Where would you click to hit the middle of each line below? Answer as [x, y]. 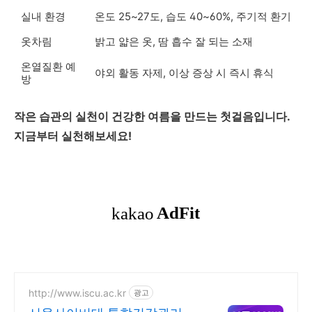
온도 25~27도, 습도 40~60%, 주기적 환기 [193, 17]
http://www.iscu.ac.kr [77, 292]
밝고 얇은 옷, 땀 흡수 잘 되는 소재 [174, 42]
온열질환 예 [48, 67]
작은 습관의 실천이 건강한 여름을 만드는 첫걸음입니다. [152, 117]
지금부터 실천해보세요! [73, 136]
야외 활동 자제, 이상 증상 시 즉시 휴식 [184, 73]
